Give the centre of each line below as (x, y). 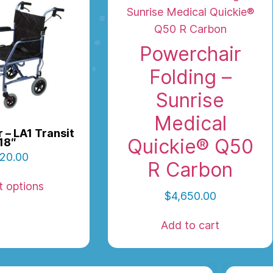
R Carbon (190, 170)
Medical (190, 124)
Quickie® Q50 (190, 147)
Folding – (190, 77)
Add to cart (190, 225)
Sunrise (190, 101)
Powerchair (190, 54)
